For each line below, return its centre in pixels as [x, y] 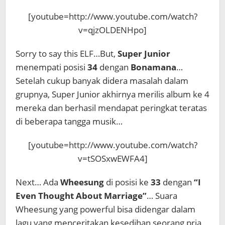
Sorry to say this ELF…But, [67, 53]
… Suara [162, 196]
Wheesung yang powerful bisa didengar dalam [105, 209]
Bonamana [153, 67]
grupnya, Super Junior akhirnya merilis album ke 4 [113, 94]
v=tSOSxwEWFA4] [113, 158]
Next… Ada [38, 182]
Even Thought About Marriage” [81, 196]
